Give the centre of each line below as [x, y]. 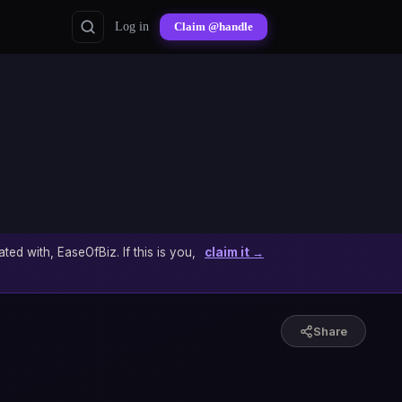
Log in [132, 26]
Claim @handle [214, 26]
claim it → [234, 252]
